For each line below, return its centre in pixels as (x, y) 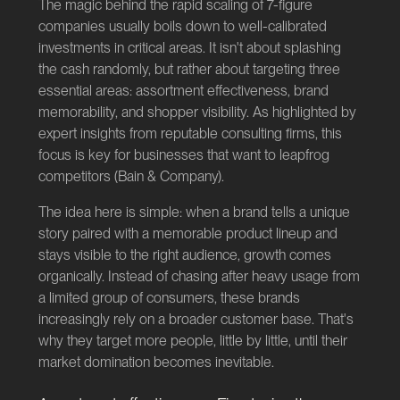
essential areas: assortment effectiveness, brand (183, 91)
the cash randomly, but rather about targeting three (189, 70)
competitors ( (78, 177)
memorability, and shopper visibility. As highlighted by (197, 112)
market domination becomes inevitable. (156, 362)
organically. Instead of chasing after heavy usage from (199, 277)
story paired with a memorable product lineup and (187, 234)
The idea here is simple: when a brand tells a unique (194, 212)
